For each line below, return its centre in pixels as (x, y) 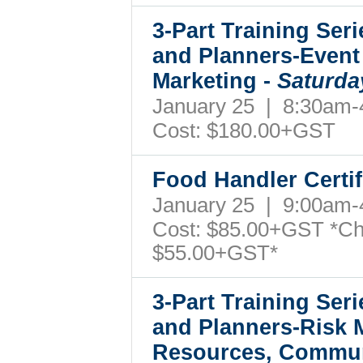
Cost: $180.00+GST (244, 130)
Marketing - (215, 81)
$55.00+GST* (215, 253)
